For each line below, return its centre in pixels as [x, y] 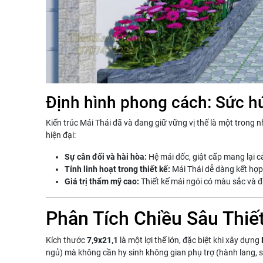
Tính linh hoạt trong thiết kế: [117, 169]
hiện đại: [61, 135]
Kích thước [66, 240]
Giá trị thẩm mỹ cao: [102, 181]
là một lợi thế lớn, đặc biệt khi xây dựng [190, 240]
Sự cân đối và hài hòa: [106, 156]
